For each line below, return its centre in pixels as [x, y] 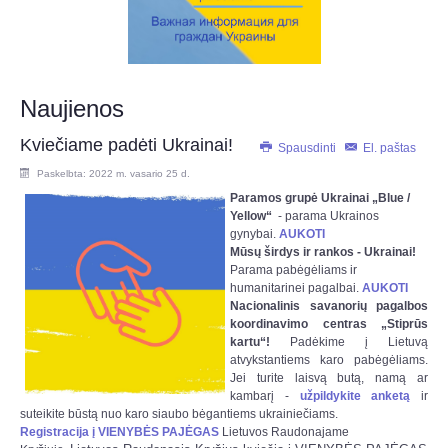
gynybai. [254, 233]
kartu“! [260, 341]
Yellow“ [251, 215]
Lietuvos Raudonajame [284, 431]
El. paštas [388, 147]
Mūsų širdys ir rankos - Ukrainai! [323, 251]
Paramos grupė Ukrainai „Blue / [320, 197]
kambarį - [265, 395]
